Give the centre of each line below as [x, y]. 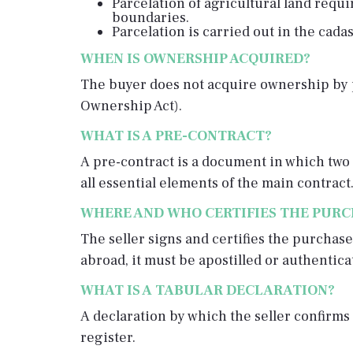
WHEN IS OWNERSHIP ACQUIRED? [195, 59]
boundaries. [150, 18]
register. [108, 338]
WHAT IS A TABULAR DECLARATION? [208, 290]
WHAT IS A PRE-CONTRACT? [176, 136]
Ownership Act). [131, 106]
